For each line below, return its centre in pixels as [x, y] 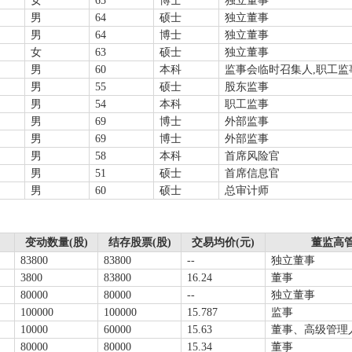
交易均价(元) [223, 242]
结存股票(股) [139, 242]
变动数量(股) [56, 242]
